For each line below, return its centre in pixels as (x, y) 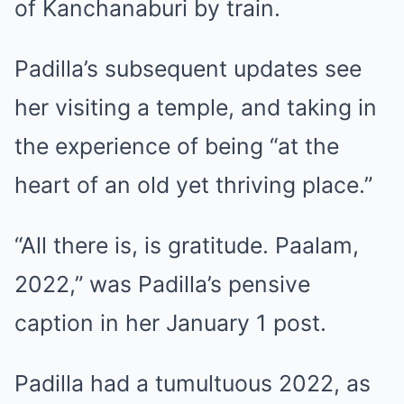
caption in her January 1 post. (170, 322)
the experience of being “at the (177, 146)
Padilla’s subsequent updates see (188, 68)
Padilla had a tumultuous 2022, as (193, 383)
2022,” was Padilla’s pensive (162, 284)
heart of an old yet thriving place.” (193, 184)
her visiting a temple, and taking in (196, 107)
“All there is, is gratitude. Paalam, (187, 245)
